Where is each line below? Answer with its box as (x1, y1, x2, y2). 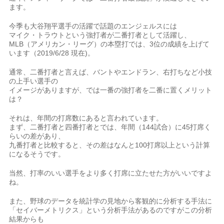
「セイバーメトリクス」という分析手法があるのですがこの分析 (9, 206, 212, 214)
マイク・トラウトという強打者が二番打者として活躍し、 (9, 31, 191, 39)
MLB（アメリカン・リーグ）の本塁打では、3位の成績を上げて (9, 40, 210, 48)
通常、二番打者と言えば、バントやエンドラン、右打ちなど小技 (9, 68, 212, 76)
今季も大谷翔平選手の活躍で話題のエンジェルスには (9, 22, 177, 30)
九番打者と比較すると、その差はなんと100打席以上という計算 (9, 141, 210, 149)
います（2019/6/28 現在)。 (9, 49, 95, 57)
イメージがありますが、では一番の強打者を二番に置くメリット (9, 86, 212, 94)
